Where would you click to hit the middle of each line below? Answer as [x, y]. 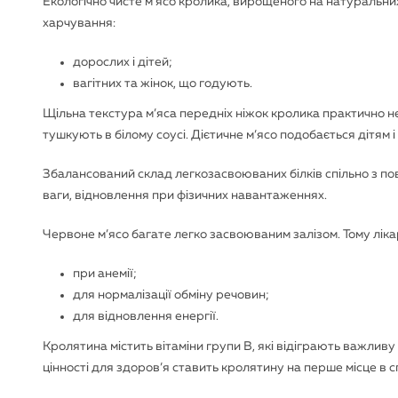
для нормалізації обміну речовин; [171, 295]
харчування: [79, 23]
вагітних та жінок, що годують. [163, 84]
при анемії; [105, 274]
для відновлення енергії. [146, 316]
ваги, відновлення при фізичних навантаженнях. [185, 195]
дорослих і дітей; [123, 62]
